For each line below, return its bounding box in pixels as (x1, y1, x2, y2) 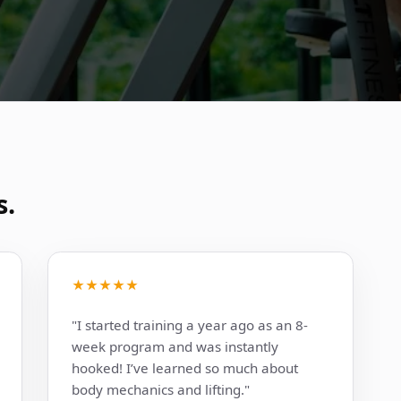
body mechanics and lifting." (71, 380, 250, 399)
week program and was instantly (71, 337, 278, 356)
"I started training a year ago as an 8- (71, 316, 308, 335)
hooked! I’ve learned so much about (71, 359, 298, 378)
